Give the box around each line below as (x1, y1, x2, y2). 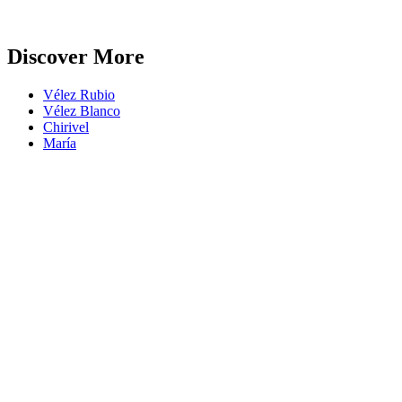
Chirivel (43, 118, 89, 135)
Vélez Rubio (43, 86, 115, 102)
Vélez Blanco (43, 102, 120, 118)
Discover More (7, 44, 144, 68)
